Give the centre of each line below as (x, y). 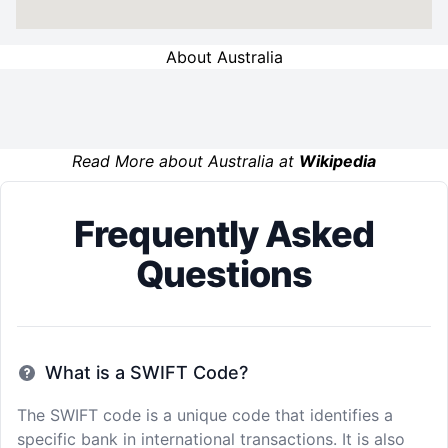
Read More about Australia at (185, 161)
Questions (224, 274)
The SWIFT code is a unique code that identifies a (205, 415)
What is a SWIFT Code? (146, 372)
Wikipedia (337, 161)
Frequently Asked (224, 234)
